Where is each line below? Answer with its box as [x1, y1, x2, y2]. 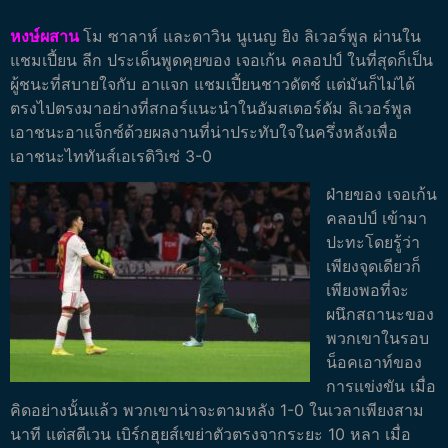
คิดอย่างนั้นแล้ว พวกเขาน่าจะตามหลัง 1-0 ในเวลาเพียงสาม [10, 400, 424, 421]
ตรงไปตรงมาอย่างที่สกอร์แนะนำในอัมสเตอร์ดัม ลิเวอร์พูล [10, 98, 412, 118]
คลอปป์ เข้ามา [326, 208, 427, 229]
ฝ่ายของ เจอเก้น [326, 184, 437, 205]
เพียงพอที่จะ [326, 280, 409, 301]
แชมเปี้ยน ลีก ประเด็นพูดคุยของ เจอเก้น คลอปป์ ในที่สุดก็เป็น [10, 50, 433, 70]
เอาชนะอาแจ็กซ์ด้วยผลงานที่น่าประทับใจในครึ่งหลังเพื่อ [10, 122, 398, 142]
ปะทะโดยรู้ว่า [326, 232, 420, 253]
